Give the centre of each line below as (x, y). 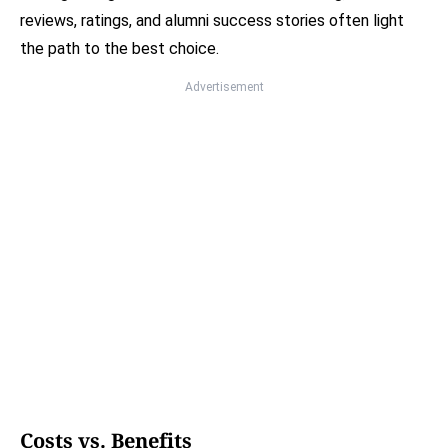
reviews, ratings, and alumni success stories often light (212, 21)
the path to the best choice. (119, 49)
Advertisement (224, 87)
